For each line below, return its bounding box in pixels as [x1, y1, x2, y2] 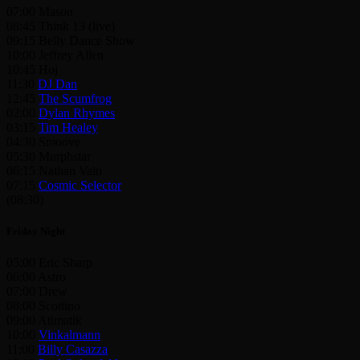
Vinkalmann [39, 328, 100, 342]
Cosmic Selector [39, 178, 121, 192]
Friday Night [6, 224, 65, 237]
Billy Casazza [38, 342, 108, 357]
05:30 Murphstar [6, 149, 91, 163]
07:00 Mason [6, 4, 73, 18]
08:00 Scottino [6, 299, 80, 313]
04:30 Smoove [6, 134, 80, 149]
